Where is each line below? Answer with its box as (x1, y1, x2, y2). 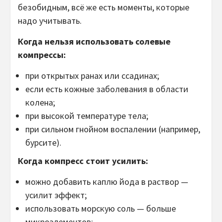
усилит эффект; (25, 189, 87, 201)
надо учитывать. (18, 15, 82, 27)
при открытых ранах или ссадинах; (25, 70, 159, 82)
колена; (25, 97, 55, 109)
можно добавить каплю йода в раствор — (25, 176, 188, 188)
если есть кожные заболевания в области (25, 83, 188, 95)
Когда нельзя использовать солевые (18, 36, 170, 48)
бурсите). (25, 137, 61, 149)
